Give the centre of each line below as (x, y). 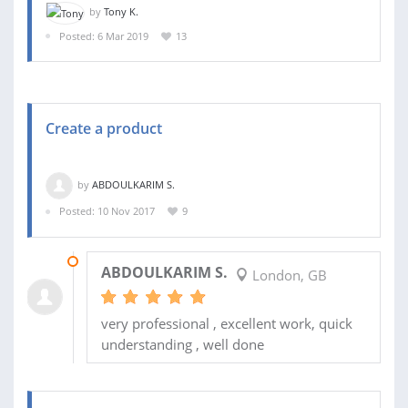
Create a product (104, 129)
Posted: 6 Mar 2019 (104, 36)
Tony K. (121, 12)
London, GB (287, 275)
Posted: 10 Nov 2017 (107, 211)
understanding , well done (182, 344)
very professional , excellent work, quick (226, 323)
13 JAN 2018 (115, 260)
